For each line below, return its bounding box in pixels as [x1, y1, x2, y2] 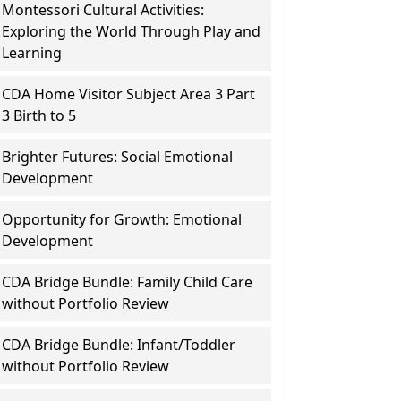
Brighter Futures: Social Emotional [2, 147, 234, 166]
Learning [2, 43, 63, 63]
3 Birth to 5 [2, 106, 77, 125]
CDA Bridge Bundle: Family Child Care [2, 272, 253, 292]
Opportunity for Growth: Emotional [2, 209, 243, 229]
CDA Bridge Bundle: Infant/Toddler [2, 335, 236, 354]
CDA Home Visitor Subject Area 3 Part [2, 84, 256, 104]
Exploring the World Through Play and [2, 21, 261, 41]
